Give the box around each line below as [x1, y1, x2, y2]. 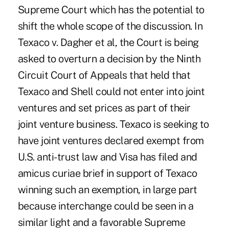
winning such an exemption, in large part [17, 183, 197, 196]
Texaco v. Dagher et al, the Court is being [17, 36, 199, 49]
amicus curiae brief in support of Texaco [17, 167, 197, 179]
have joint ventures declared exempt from [17, 134, 204, 147]
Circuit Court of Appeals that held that [17, 68, 191, 81]
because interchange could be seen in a [17, 199, 194, 212]
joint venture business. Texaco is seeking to [17, 118, 209, 130]
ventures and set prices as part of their [17, 101, 191, 114]
